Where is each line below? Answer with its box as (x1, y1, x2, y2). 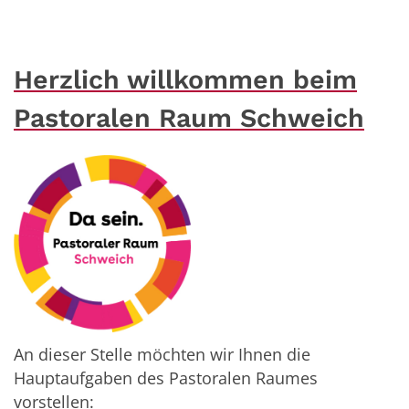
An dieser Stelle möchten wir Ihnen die (14, 343, 310, 366)
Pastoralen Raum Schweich (14, 102, 364, 133)
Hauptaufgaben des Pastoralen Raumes (14, 367, 318, 390)
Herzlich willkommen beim (14, 64, 357, 95)
